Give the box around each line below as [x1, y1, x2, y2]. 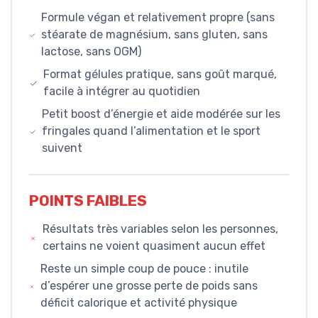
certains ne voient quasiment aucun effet [42, 239, 265, 253]
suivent [41, 141, 82, 155]
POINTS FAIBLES [29, 192, 147, 210]
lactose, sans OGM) [40, 45, 141, 58]
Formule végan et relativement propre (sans [40, 11, 275, 24]
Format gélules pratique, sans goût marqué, [43, 67, 278, 81]
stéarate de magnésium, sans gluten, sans [40, 28, 268, 41]
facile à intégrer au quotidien [43, 84, 201, 98]
